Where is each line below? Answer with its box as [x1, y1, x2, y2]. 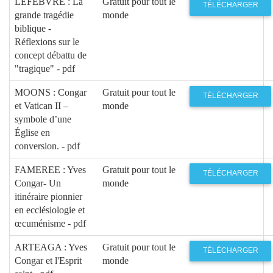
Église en [15, 127, 50, 138]
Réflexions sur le [15, 36, 79, 47]
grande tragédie [15, 9, 74, 20]
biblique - [15, 23, 51, 34]
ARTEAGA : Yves [15, 241, 87, 252]
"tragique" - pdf [15, 63, 75, 74]
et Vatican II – [15, 100, 68, 111]
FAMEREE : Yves [15, 164, 86, 175]
